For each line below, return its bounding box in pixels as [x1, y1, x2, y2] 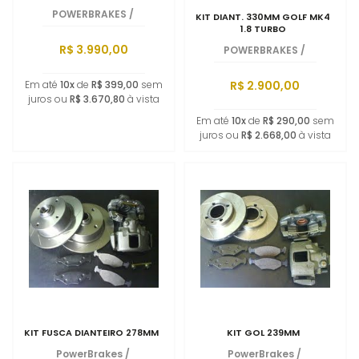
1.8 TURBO [240, 22, 286, 35]
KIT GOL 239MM [226, 326, 300, 339]
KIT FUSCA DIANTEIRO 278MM [24, 326, 159, 339]
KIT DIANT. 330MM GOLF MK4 [196, 10, 331, 23]
